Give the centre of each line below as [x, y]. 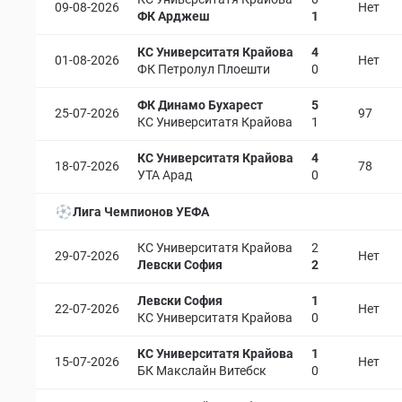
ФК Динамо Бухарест [200, 105]
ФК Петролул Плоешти [204, 69]
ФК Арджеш [174, 16]
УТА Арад [165, 175]
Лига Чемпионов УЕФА [141, 211]
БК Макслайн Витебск [202, 371]
